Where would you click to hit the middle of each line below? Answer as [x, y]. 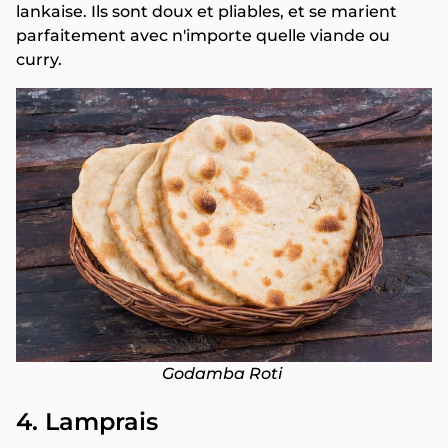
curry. [39, 60]
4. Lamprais [87, 421]
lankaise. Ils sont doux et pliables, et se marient [206, 12]
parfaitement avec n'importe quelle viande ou [203, 36]
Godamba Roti [224, 373]
